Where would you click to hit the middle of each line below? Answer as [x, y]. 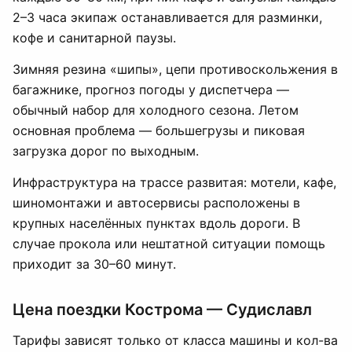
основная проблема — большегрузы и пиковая [159, 130]
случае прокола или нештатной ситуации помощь [169, 244]
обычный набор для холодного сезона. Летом [156, 110]
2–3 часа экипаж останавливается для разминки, [167, 17]
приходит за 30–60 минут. [94, 264]
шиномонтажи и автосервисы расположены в [156, 203]
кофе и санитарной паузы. [94, 38]
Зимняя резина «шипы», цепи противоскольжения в [175, 69]
